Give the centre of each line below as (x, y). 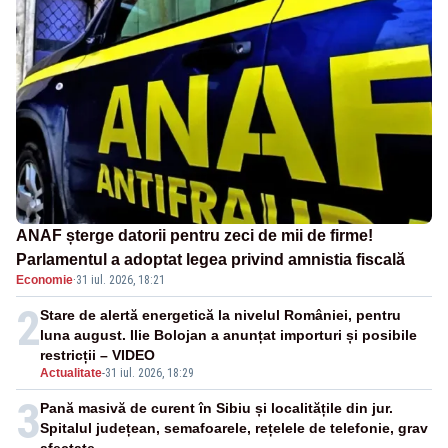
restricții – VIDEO (97, 355)
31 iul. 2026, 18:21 (120, 280)
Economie (44, 280)
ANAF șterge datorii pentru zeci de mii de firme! (194, 236)
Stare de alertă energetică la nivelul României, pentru (220, 315)
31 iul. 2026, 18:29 (149, 373)
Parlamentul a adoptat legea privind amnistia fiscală (210, 260)
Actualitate (71, 373)
